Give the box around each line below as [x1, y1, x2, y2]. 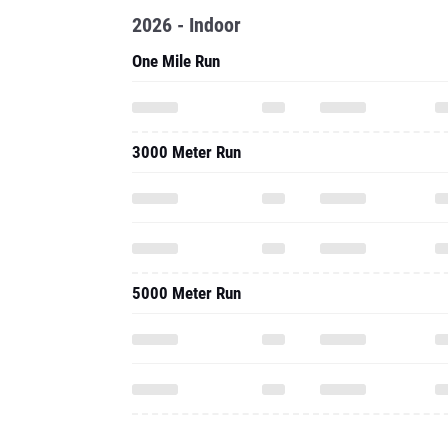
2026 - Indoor [132, 13, 241, 37]
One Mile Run [132, 51, 220, 71]
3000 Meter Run [132, 142, 241, 162]
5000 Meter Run [132, 283, 241, 303]
